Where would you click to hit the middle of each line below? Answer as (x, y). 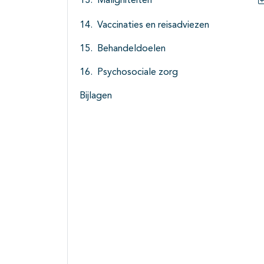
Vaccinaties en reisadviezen (153, 26)
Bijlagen (96, 96)
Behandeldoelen (131, 49)
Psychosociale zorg (138, 73)
